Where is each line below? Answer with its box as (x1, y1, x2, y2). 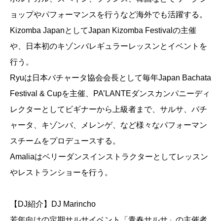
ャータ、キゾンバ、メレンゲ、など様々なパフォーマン (10, 121, 207, 129)
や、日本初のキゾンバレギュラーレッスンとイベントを (10, 42, 207, 50)
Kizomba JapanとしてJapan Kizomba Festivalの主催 (10, 26, 196, 35)
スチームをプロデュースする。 (10, 137, 120, 145)
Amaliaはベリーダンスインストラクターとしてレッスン (10, 152, 208, 161)
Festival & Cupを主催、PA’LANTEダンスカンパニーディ (10, 89, 210, 98)
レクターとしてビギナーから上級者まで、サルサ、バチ (10, 105, 207, 113)
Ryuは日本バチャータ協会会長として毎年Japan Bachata (10, 74, 211, 82)
